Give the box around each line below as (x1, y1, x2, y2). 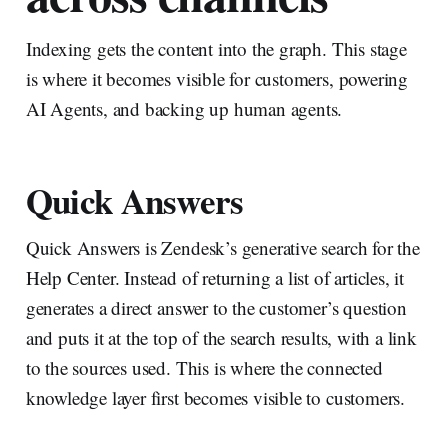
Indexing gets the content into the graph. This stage (25, 35, 407, 61)
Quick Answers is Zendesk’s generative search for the (25, 234, 420, 260)
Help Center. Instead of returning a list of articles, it (25, 264, 405, 290)
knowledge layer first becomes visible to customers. (25, 384, 406, 410)
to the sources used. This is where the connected (25, 354, 383, 380)
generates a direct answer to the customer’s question (25, 294, 407, 320)
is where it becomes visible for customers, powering (25, 65, 409, 91)
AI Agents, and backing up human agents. (25, 95, 343, 121)
